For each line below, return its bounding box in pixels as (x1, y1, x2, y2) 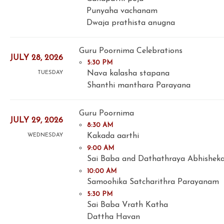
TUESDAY (37, 69, 63, 75)
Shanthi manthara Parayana (87, 81, 190, 90)
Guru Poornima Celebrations (79, 47, 182, 55)
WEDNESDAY (27, 132, 63, 138)
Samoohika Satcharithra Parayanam (87, 178, 219, 186)
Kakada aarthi (87, 132, 139, 140)
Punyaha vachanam (86, 7, 157, 15)
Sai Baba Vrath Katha (87, 201, 168, 209)
